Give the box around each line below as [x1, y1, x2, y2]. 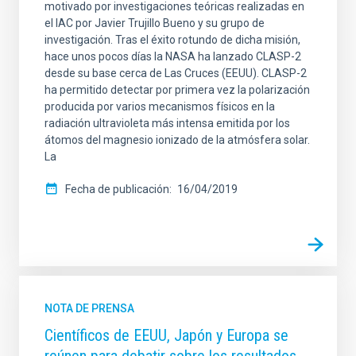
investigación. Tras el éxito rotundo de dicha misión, [44, 33, 300, 47]
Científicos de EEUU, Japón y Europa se [44, 326, 288, 346]
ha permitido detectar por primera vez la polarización [44, 83, 310, 97]
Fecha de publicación [65, 183, 169, 196]
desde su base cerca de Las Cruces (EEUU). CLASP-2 [44, 67, 307, 80]
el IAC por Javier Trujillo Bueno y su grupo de [44, 17, 265, 30]
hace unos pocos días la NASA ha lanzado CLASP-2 [44, 50, 301, 64]
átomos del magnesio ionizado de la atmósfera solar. [44, 133, 310, 147]
